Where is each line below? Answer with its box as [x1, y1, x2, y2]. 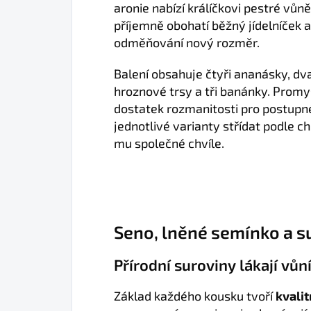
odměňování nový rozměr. [114, 35, 260, 50]
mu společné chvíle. [114, 135, 224, 151]
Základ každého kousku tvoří [114, 288, 276, 303]
